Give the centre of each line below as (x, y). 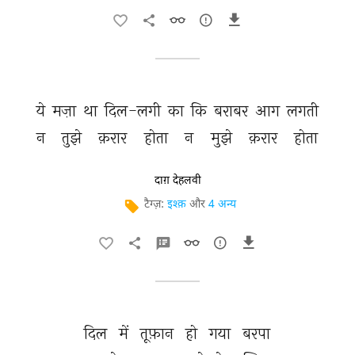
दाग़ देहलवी (177, 181)
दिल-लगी (134, 111)
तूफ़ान (158, 333)
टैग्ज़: (156, 205)
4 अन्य (222, 205)
